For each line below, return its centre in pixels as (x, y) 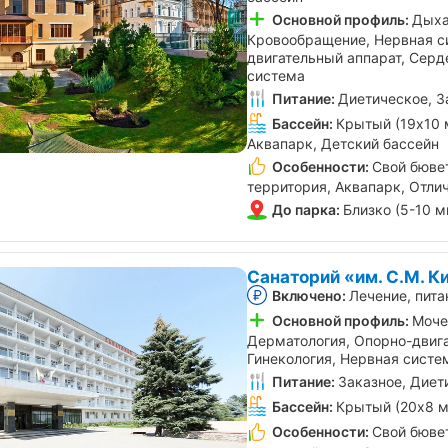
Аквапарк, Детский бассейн (343, 144)
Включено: (309, 295)
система (276, 75)
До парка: (306, 210)
